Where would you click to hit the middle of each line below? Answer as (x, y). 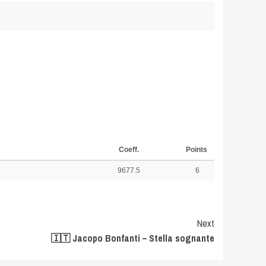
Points (197, 150)
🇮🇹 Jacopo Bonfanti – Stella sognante (133, 238)
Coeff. (129, 150)
